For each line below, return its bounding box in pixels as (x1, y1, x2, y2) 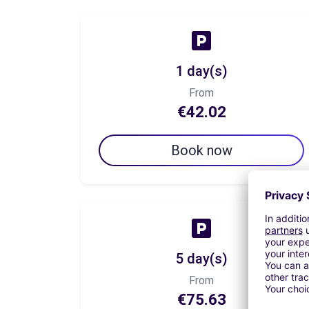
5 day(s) (175, 250, 228, 267)
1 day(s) (175, 63, 228, 79)
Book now (170, 142, 232, 159)
